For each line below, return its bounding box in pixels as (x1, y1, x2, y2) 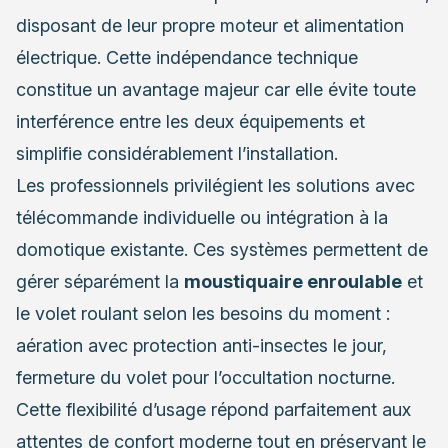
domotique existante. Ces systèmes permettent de (16, 238, 428, 260)
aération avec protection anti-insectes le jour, (16, 334, 387, 356)
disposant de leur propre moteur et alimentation (16, 14, 404, 36)
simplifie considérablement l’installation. (16, 142, 338, 164)
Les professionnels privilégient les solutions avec (16, 174, 415, 196)
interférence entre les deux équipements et (16, 110, 365, 132)
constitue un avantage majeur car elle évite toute (16, 78, 416, 100)
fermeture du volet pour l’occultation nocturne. (16, 366, 395, 388)
